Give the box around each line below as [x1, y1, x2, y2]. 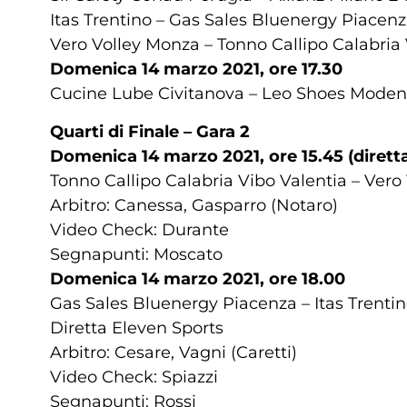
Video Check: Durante [50, 219, 229, 240]
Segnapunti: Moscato [50, 243, 223, 264]
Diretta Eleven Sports [50, 317, 223, 338]
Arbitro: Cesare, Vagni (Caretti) [50, 342, 297, 362]
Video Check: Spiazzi [50, 366, 218, 387]
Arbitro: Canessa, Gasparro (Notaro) [50, 194, 338, 215]
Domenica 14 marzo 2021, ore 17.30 [50, 59, 342, 80]
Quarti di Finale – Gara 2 [50, 121, 250, 142]
